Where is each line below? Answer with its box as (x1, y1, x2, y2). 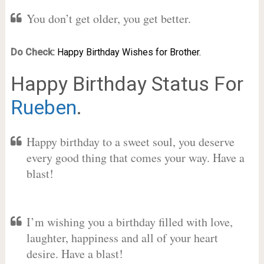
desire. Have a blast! (26, 246, 123, 262)
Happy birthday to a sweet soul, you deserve (26, 134, 235, 150)
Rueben (10, 95, 77, 119)
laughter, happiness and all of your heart (26, 230, 218, 246)
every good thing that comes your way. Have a (26, 150, 245, 166)
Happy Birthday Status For (10, 72, 243, 95)
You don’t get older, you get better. (26, 11, 191, 27)
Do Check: (10, 47, 55, 58)
